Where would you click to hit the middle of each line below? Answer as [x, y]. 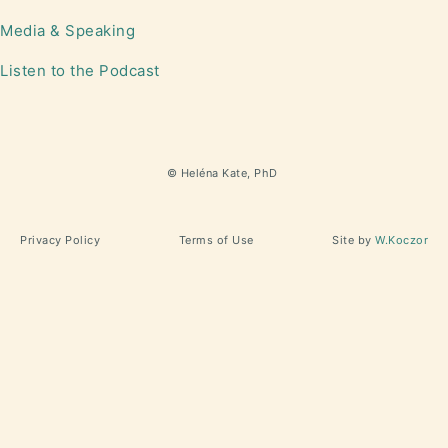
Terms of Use [216, 240]
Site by [353, 240]
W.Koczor [401, 240]
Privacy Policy [60, 240]
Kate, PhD [248, 173]
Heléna [199, 173]
